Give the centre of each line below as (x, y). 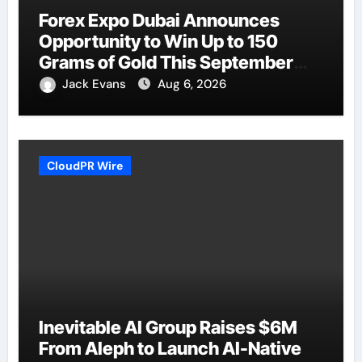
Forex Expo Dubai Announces (159, 20)
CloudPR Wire (84, 165)
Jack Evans (95, 84)
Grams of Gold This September (166, 62)
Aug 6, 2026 (192, 84)
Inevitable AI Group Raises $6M (168, 327)
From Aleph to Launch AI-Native (170, 348)
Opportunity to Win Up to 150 (158, 41)
